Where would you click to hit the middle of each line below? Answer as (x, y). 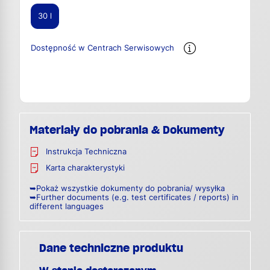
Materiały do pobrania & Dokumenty (127, 130)
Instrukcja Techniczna (86, 152)
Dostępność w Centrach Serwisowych (102, 48)
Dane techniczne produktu (111, 248)
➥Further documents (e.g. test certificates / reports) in (134, 198)
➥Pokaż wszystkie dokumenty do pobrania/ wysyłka (127, 189)
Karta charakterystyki (85, 168)
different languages (67, 207)
